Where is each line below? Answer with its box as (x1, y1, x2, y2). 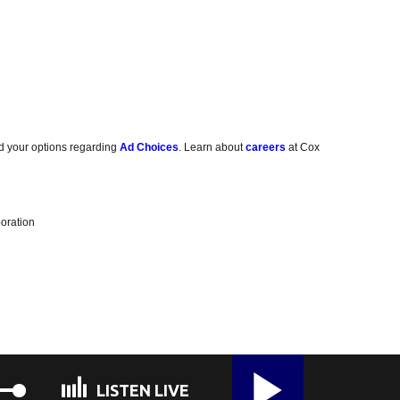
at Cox (286, 140, 321, 154)
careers (246, 140, 287, 154)
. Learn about (179, 140, 246, 154)
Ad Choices (120, 140, 179, 154)
